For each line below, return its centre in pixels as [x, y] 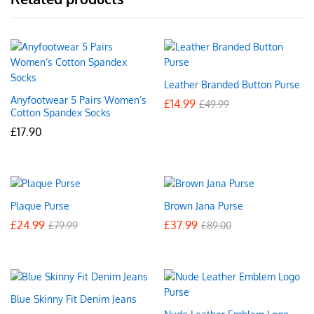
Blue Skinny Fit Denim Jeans [74, 299]
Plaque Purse [40, 205]
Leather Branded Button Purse [232, 84]
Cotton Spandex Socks [61, 112]
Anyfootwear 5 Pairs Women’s [78, 100]
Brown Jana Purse [204, 205]
